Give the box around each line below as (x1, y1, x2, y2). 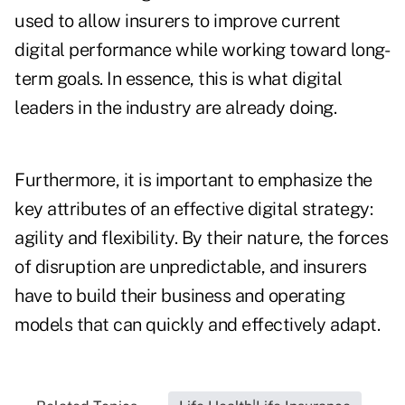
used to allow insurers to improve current (14, 10, 341, 33)
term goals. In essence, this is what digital (14, 68, 342, 90)
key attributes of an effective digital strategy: (14, 198, 372, 221)
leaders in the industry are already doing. (14, 97, 336, 119)
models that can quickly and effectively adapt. (14, 314, 380, 336)
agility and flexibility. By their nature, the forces (14, 227, 388, 250)
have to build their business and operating (14, 285, 344, 307)
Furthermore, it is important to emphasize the (14, 169, 372, 192)
